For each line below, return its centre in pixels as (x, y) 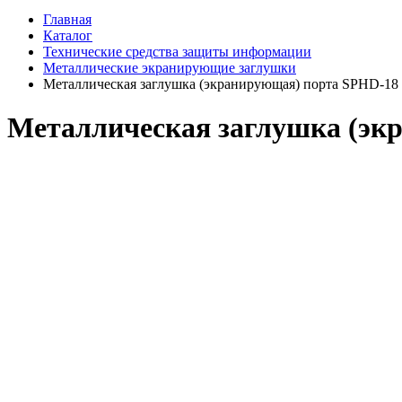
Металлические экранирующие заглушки (170, 67)
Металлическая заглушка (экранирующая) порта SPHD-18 (221, 83)
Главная (67, 19)
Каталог (68, 35)
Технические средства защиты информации (177, 51)
